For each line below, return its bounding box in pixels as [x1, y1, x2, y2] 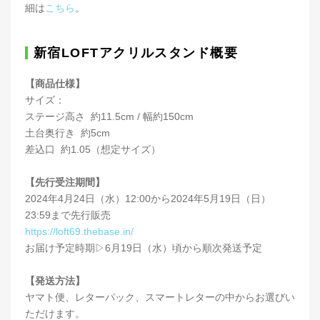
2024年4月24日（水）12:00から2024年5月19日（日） [25, 192, 271, 204]
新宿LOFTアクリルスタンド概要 [34, 45, 239, 60]
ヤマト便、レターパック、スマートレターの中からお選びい [25, 291, 295, 303]
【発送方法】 [25, 274, 85, 286]
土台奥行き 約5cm [25, 126, 110, 139]
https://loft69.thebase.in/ [25, 225, 134, 237]
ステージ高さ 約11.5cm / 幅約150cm [25, 110, 196, 122]
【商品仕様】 [25, 77, 85, 89]
